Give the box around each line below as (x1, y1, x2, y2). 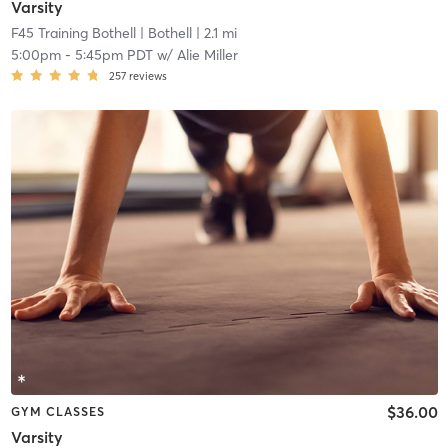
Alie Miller (176, 46, 238, 65)
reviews (128, 69, 167, 84)
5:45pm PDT (74, 46, 153, 65)
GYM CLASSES (10, 403, 105, 419)
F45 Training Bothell (10, 24, 136, 43)
